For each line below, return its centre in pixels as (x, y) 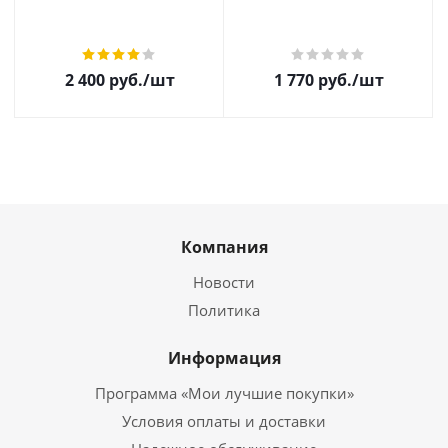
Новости (224, 282)
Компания (224, 247)
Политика (224, 310)
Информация (224, 358)
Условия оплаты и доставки (224, 421)
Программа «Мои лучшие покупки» (224, 393)
